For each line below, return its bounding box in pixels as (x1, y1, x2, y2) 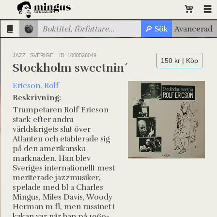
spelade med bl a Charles (13, 183, 103, 192)
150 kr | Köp (161, 57, 198, 64)
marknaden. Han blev (13, 154, 91, 163)
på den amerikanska (13, 144, 86, 154)
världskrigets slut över (13, 124, 91, 134)
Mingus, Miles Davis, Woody (13, 192, 112, 202)
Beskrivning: (13, 93, 61, 103)
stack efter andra (13, 115, 74, 124)
